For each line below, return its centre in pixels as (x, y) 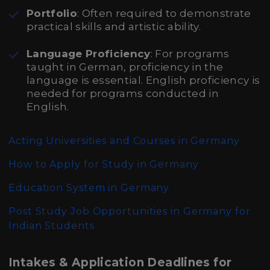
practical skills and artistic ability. (114, 27)
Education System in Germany (89, 188)
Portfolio (52, 13)
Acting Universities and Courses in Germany (124, 141)
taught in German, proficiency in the (125, 67)
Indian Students (52, 226)
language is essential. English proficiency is (143, 80)
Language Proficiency (89, 54)
